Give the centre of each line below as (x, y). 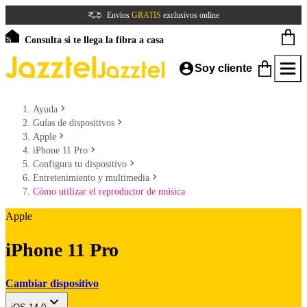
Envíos (119, 15)
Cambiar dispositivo (52, 283)
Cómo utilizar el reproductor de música (109, 192)
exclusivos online (190, 15)
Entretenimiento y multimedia (91, 178)
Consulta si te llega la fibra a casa (94, 40)
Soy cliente (223, 68)
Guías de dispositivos (74, 123)
